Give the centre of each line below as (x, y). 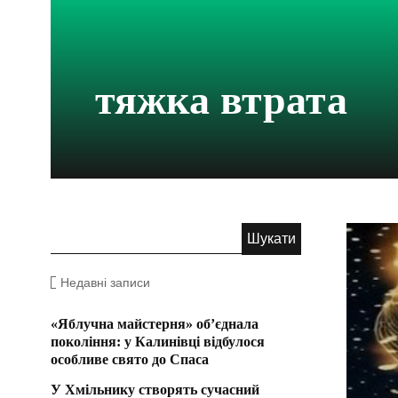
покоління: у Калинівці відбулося (158, 341)
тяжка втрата (221, 99)
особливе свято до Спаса (130, 359)
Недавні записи (105, 282)
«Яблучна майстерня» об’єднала (155, 323)
